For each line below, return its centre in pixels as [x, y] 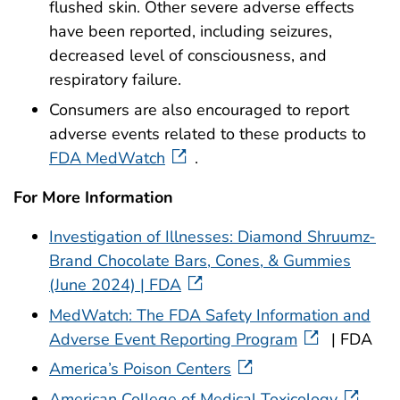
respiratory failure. [115, 80]
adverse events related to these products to [208, 133]
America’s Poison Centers [140, 369]
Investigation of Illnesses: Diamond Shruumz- [212, 236]
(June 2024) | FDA [115, 284]
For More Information [93, 197]
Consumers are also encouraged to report [199, 109]
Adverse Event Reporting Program [173, 339]
